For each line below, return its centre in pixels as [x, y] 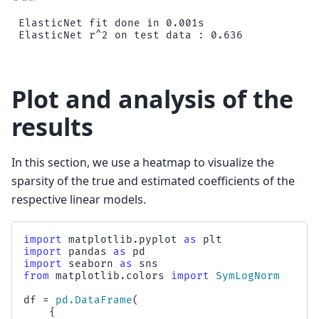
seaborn [91, 264]
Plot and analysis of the [152, 99]
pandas [88, 252]
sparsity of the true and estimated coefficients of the [153, 181]
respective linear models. [79, 199]
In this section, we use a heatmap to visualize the [143, 162]
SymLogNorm [248, 276]
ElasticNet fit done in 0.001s [111, 23]
